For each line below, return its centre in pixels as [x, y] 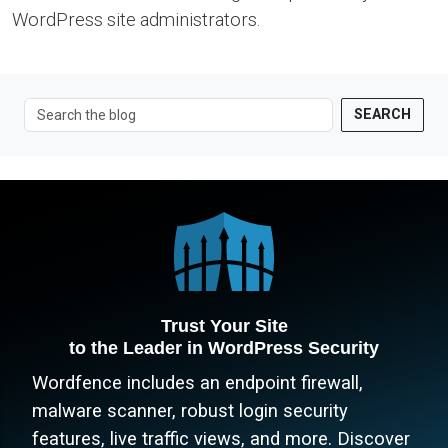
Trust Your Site [224, 325]
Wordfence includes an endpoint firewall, [197, 382]
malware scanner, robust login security [190, 410]
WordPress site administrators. [136, 20]
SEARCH [382, 115]
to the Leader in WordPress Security [224, 347]
